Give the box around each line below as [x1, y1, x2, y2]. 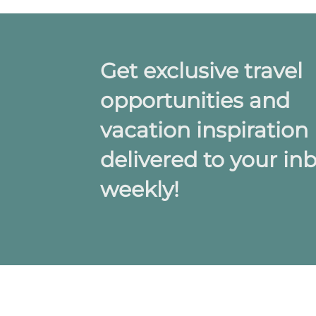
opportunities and [100, 87, 291, 114]
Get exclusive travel [100, 58, 303, 84]
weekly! [100, 176, 180, 202]
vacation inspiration [100, 117, 309, 143]
